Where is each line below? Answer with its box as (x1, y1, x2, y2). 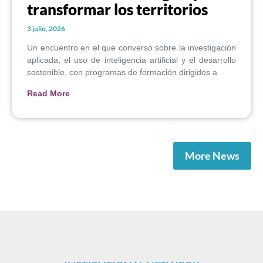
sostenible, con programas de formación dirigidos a (27, 68, 217, 77)
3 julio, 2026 (27, 24, 65, 33)
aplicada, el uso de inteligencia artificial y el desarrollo (27, 55, 236, 65)
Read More (27, 89, 70, 99)
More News (185, 149, 240, 163)
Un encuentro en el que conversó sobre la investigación (27, 43, 236, 53)
